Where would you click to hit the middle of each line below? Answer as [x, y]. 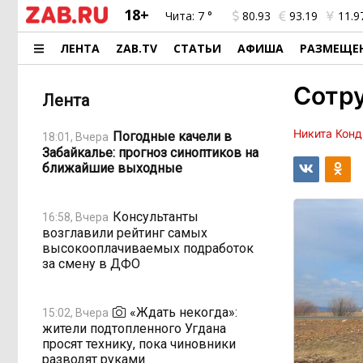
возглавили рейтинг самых [125, 233]
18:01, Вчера [75, 137]
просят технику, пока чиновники [139, 344]
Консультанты [156, 216]
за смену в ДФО [91, 264]
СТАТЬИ [198, 48]
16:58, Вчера [75, 217]
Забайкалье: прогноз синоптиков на [150, 153]
